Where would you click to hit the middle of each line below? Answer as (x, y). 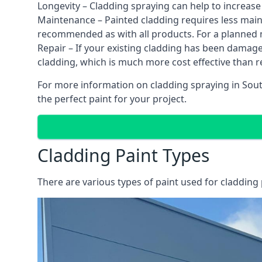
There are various (76, 182)
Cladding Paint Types (123, 155)
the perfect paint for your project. (112, 99)
